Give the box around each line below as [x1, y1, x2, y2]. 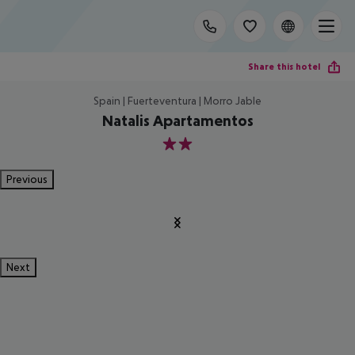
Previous [6, 173, 48, 185]
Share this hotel [248, 60, 320, 72]
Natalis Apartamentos [101, 112, 254, 129]
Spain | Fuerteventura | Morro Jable [94, 94, 261, 107]
